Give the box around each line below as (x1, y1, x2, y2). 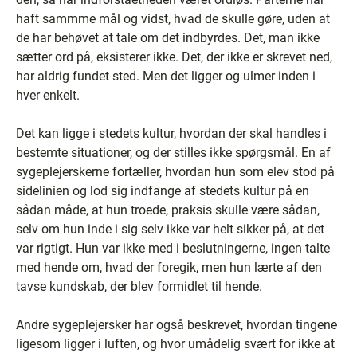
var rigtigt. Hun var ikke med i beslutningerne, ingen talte (16, 241, 330, 256)
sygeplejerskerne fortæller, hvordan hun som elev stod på (16, 164, 335, 179)
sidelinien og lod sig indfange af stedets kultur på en (16, 183, 309, 198)
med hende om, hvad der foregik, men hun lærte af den (16, 260, 322, 275)
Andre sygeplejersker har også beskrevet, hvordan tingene (16, 317, 337, 332)
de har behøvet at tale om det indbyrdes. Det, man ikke (16, 30, 320, 45)
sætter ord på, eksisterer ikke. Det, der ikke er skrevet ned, (16, 49, 332, 65)
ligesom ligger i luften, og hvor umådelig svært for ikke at (16, 336, 335, 351)
